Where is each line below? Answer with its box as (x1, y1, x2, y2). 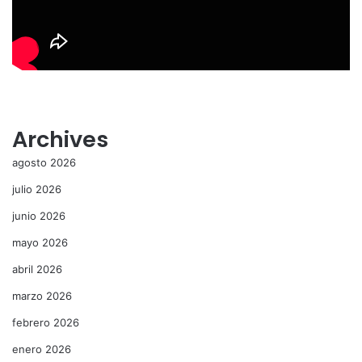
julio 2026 (12, 183, 61, 196)
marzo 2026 (12, 289, 72, 303)
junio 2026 (12, 209, 65, 223)
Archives (12, 124, 108, 155)
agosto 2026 (12, 156, 76, 170)
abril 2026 (12, 263, 62, 276)
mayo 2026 (12, 236, 68, 250)
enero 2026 (12, 343, 71, 356)
